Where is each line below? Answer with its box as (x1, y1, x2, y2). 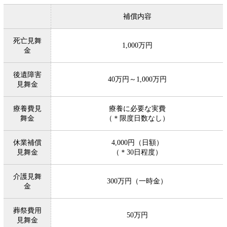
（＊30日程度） (112, 148, 162, 157)
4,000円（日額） (111, 138, 163, 147)
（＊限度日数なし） (105, 114, 169, 123)
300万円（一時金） (107, 177, 168, 185)
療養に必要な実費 (108, 104, 166, 113)
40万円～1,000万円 (107, 75, 167, 84)
